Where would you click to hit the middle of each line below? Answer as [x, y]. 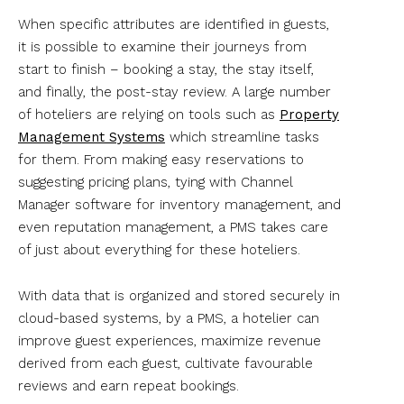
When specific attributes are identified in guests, [174, 24]
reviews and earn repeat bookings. [129, 386]
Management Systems [92, 137]
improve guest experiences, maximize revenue [170, 340]
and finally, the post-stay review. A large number [174, 92]
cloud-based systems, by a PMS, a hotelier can [169, 318]
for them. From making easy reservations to [161, 159]
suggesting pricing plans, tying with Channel [156, 182]
